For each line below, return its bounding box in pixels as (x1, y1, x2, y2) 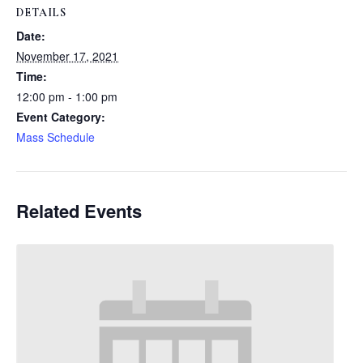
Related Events (16, 197, 142, 224)
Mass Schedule (16, 128, 95, 145)
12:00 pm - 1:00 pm (16, 88, 117, 105)
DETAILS (16, 5, 66, 19)
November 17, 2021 (16, 47, 118, 64)
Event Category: (16, 108, 105, 125)
